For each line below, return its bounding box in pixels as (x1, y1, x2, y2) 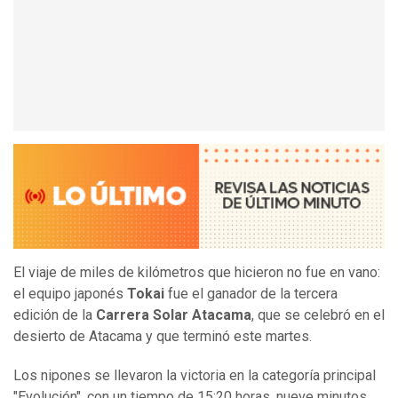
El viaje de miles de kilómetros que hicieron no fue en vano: (13, 264, 380, 282)
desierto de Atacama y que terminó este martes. (13, 328, 312, 346)
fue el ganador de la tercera (168, 285, 338, 303)
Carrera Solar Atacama (96, 306, 251, 324)
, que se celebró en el (251, 306, 385, 324)
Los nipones (13, 367, 94, 385)
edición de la (13, 306, 96, 324)
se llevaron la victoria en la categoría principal (94, 367, 376, 385)
